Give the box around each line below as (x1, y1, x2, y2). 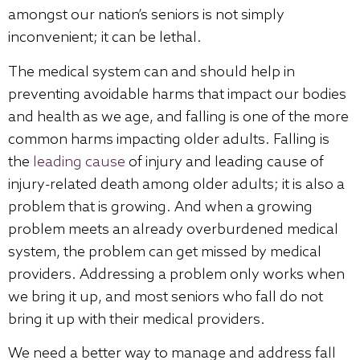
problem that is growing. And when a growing (8, 198, 313, 216)
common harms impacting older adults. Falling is (8, 130, 329, 149)
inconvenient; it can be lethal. (8, 29, 202, 47)
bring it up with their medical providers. (8, 310, 268, 329)
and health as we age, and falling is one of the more (8, 108, 349, 126)
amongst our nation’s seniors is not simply (8, 6, 284, 25)
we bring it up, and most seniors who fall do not (8, 288, 323, 306)
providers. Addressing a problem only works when (8, 265, 345, 284)
